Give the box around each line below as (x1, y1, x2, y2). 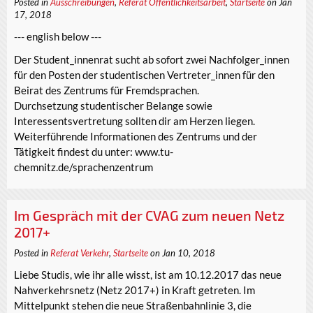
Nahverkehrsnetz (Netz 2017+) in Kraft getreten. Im (14, 283, 255, 296)
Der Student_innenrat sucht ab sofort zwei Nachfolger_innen (14, 52, 289, 66)
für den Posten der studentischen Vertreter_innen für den (14, 68, 275, 81)
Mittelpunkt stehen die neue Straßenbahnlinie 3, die (14, 298, 252, 312)
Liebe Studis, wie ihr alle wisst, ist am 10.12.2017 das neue (14, 268, 282, 281)
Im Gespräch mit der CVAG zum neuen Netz (14, 207, 284, 224)
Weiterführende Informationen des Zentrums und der (14, 129, 257, 143)
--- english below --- (14, 29, 101, 43)
